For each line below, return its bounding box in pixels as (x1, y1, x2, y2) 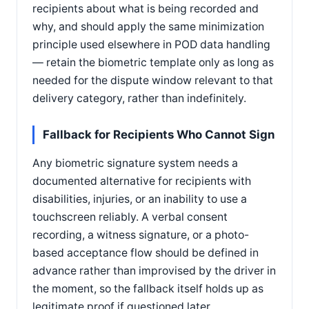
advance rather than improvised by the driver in (32, 264, 276, 278)
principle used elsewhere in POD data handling (32, 37, 270, 51)
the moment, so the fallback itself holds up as (32, 282, 263, 296)
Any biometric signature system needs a (32, 157, 238, 170)
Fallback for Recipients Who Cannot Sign (43, 127, 275, 141)
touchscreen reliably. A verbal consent (32, 210, 228, 224)
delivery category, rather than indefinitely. (32, 91, 246, 105)
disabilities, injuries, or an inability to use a (32, 192, 247, 206)
